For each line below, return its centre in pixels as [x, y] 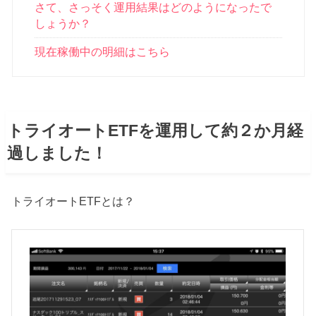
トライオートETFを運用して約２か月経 [156, 131]
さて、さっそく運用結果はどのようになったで [153, 8]
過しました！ [57, 153]
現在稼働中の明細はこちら [102, 52]
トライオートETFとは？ [73, 201]
